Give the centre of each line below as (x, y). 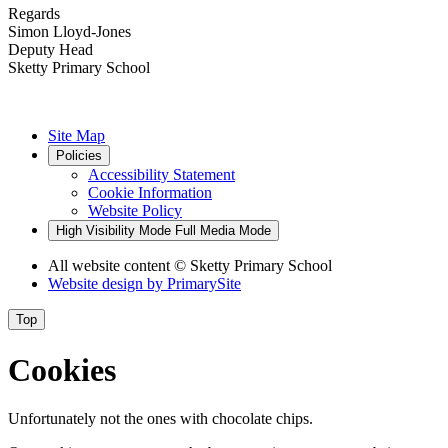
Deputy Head (50, 50)
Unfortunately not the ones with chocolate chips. (160, 419)
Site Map (76, 136)
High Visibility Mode (113, 231)
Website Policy (135, 211)
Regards (34, 14)
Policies (79, 156)
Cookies (62, 369)
